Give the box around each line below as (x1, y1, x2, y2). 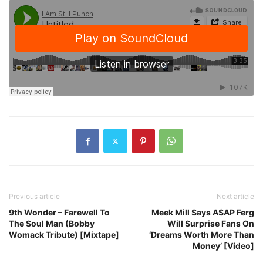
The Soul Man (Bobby (9, 218, 95, 229)
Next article (217, 192, 254, 201)
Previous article (9, 192, 60, 201)
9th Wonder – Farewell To (9, 207, 110, 218)
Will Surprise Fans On (167, 218, 254, 229)
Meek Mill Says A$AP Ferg (151, 207, 254, 218)
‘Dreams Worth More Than (149, 230, 254, 240)
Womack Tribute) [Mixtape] (9, 230, 119, 240)
